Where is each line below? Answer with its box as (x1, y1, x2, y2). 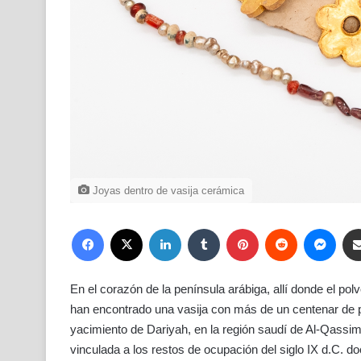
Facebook (103, 222, 149, 234)
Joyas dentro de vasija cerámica (89, 185, 244, 197)
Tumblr (219, 222, 251, 234)
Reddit (297, 222, 326, 234)
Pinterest (258, 222, 300, 234)
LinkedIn (180, 222, 220, 234)
